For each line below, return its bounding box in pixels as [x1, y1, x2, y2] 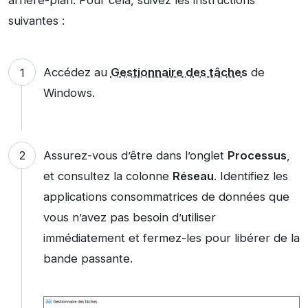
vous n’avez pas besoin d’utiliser [43, 210, 216, 224]
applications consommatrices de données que [43, 189, 289, 203]
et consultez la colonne [43, 168, 173, 183]
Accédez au [43, 65, 111, 80]
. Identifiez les [213, 168, 288, 183]
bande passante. [43, 251, 133, 265]
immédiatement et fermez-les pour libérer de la [43, 230, 300, 245]
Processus [227, 148, 287, 162]
